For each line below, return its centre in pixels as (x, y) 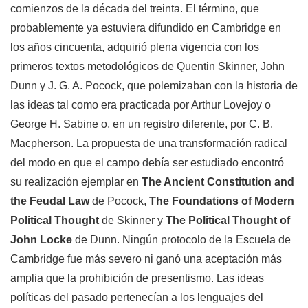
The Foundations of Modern (222, 201)
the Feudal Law (50, 201)
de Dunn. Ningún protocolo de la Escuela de (181, 240)
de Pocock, (119, 201)
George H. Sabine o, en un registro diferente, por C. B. (142, 124)
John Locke (41, 240)
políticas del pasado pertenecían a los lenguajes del (137, 298)
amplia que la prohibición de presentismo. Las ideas (137, 278)
